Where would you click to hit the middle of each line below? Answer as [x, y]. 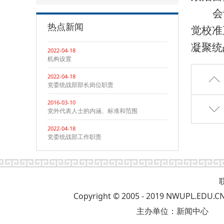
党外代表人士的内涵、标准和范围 [92, 111]
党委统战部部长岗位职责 [80, 85]
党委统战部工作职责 [74, 137]
